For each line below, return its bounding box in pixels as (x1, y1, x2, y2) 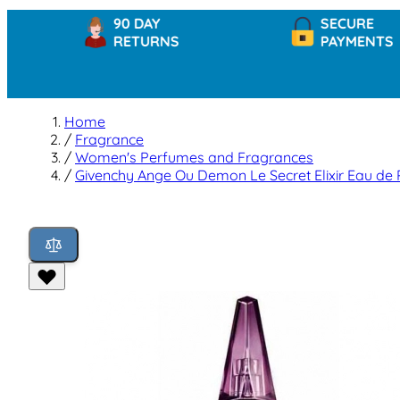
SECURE (281, 13, 336, 32)
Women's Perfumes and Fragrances (75, 148, 313, 167)
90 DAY (73, 13, 121, 32)
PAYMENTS (281, 31, 355, 50)
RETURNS (73, 31, 140, 50)
